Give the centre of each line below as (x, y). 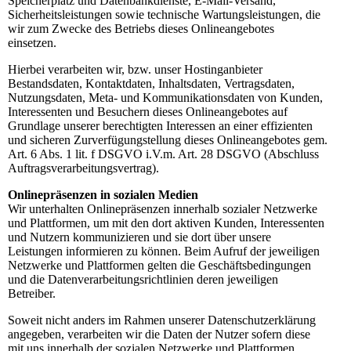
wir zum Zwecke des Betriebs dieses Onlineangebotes (141, 29)
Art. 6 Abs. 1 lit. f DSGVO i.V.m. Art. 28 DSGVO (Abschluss (163, 154)
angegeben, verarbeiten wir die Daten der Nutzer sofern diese (159, 335)
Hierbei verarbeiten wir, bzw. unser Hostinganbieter (135, 70)
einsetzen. (34, 43)
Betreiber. (33, 294)
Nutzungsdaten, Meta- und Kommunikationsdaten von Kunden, (165, 98)
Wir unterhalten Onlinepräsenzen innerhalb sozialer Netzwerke (163, 209)
